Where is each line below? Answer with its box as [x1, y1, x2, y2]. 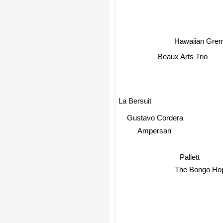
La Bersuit [118, 101, 151, 110]
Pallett [178, 151, 199, 160]
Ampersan [135, 124, 169, 133]
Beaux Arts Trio [157, 51, 207, 60]
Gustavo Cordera [126, 113, 183, 122]
